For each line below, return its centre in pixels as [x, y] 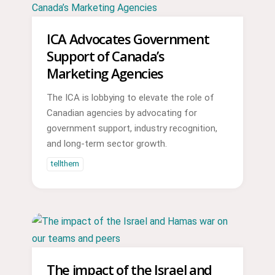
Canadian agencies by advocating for [122, 113]
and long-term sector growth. [107, 143]
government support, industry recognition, [132, 128]
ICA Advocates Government [128, 38]
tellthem [65, 164]
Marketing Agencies [105, 73]
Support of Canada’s [105, 56]
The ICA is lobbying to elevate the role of [130, 97]
